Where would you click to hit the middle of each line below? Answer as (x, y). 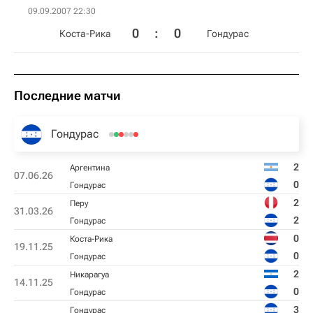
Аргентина (90, 168)
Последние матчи (67, 95)
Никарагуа (89, 275)
